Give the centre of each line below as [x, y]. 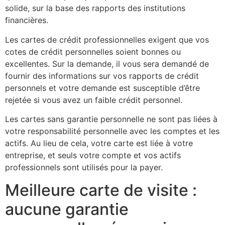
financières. [27, 20]
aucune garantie [67, 209]
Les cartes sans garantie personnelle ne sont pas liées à [111, 119]
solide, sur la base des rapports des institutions [95, 8]
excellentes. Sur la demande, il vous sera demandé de [107, 64]
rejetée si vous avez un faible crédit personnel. [94, 100]
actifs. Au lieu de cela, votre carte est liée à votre [99, 143]
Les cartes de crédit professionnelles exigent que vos [107, 39]
